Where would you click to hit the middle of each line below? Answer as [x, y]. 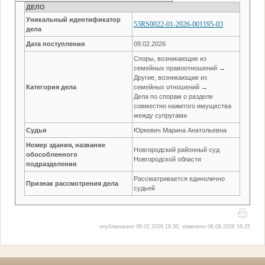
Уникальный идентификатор [74, 19]
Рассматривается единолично [180, 178]
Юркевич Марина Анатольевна [180, 130]
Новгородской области [168, 159]
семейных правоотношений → [180, 68]
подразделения [51, 164]
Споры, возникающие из [170, 58]
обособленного [52, 154]
